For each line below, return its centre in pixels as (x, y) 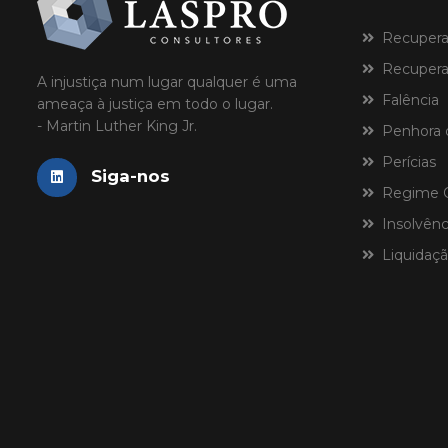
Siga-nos (130, 176)
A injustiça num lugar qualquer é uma (167, 82)
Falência (406, 100)
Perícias (405, 162)
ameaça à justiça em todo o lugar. (155, 104)
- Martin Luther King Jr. (117, 126)
